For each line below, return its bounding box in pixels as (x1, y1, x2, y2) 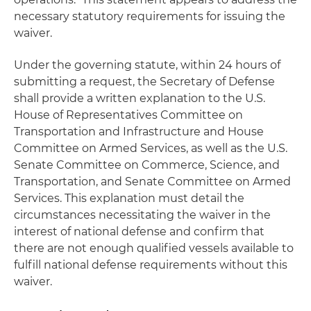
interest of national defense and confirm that (14, 225, 264, 238)
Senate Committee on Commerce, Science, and (14, 158, 280, 171)
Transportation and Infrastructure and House (14, 125, 264, 138)
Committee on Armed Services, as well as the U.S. (14, 142, 287, 155)
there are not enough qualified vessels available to (14, 242, 294, 255)
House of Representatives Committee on (14, 108, 243, 121)
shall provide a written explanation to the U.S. (14, 92, 265, 105)
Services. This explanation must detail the (14, 192, 244, 205)
